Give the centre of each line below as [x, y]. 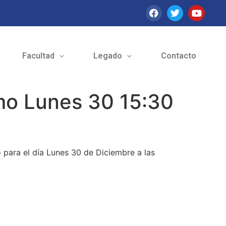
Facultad [38, 56]
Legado [107, 56]
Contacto [178, 56]
